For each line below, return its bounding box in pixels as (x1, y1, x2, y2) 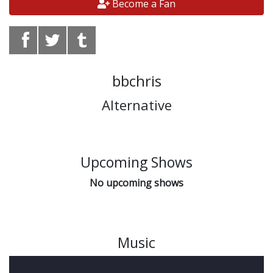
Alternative (101, 95, 172, 114)
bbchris (112, 70, 161, 91)
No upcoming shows (90, 175, 183, 190)
